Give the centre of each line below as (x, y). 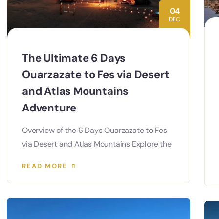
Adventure (49, 108)
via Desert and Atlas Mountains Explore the (97, 144)
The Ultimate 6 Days (74, 58)
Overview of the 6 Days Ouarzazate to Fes (95, 131)
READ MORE (45, 166)
